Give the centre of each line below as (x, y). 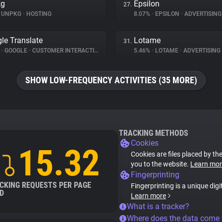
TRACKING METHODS (154, 133)
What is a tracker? (158, 206)
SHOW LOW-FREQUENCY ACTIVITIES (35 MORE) (111, 80)
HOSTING (38, 14)
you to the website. (161, 164)
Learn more (148, 196)
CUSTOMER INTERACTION (62, 51)
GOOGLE (16, 51)
